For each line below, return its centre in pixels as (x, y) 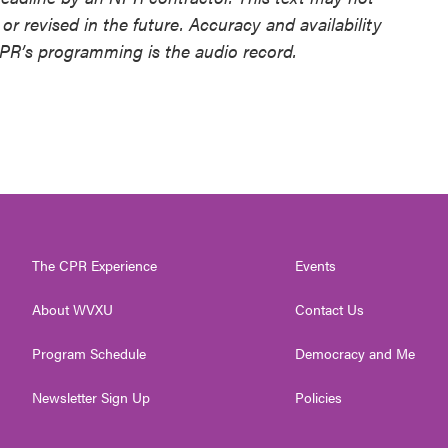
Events (316, 265)
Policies (319, 397)
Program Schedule (89, 353)
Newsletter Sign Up (91, 397)
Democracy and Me (355, 353)
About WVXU (72, 309)
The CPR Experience (94, 265)
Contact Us (330, 309)
